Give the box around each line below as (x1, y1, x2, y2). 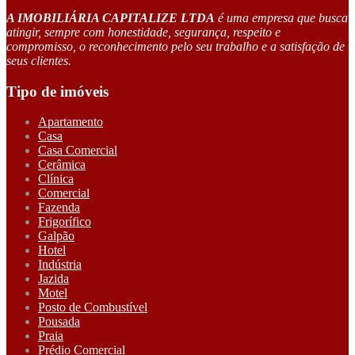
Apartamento (38, 115, 103, 129)
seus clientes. (6, 53, 71, 67)
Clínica (38, 172, 74, 186)
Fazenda (38, 200, 80, 215)
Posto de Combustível (38, 300, 147, 315)
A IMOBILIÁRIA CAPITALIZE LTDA (6, 10, 215, 25)
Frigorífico (38, 215, 91, 229)
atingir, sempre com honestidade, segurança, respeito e (6, 25, 281, 39)
